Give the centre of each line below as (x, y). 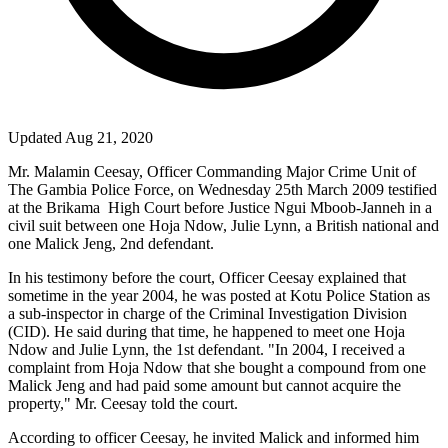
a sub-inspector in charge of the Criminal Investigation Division (207, 313)
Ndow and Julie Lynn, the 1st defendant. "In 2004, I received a (206, 349)
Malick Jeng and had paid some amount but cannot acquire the (204, 385)
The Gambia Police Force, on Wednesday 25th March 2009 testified (222, 189)
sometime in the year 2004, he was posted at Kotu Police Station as (219, 295)
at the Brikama (54, 207)
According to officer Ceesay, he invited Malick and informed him (213, 437)
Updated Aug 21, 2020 (80, 137)
